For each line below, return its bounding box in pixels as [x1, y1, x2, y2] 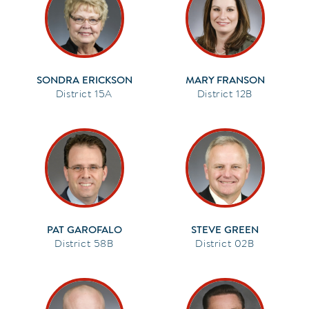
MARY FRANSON [185, 72, 265, 87]
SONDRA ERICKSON [36, 72, 132, 87]
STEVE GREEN [191, 222, 259, 237]
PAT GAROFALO [46, 222, 122, 237]
